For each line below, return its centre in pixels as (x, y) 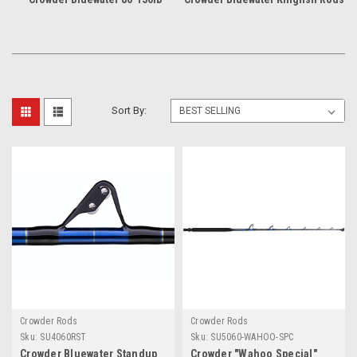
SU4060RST (63, 337)
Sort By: (129, 110)
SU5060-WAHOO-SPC (252, 337)
